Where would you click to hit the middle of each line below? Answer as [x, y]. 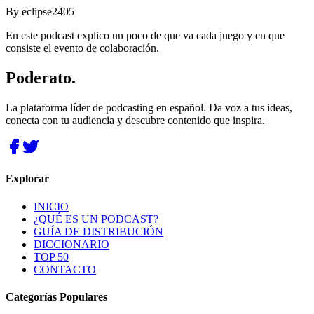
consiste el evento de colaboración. [82, 48]
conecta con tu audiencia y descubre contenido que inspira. [135, 121]
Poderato [39, 78]
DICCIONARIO [71, 244]
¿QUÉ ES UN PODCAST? [96, 219]
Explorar [27, 179]
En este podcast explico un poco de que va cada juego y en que [145, 36]
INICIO [51, 206]
